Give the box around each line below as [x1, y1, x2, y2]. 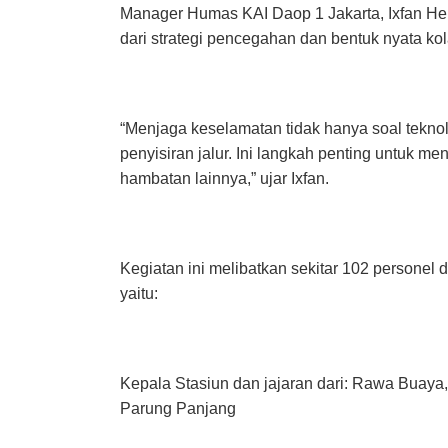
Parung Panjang [119, 400, 236, 418]
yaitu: [119, 285, 158, 303]
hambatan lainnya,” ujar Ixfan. [119, 170, 329, 188]
